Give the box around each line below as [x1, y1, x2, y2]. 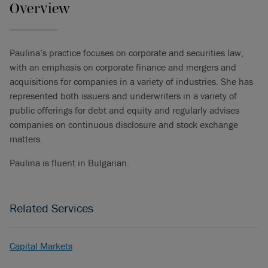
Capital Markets [10, 240, 72, 252]
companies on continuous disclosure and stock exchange [10, 118, 238, 130]
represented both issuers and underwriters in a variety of [10, 90, 237, 102]
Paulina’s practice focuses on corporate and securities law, [10, 47, 243, 59]
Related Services [10, 200, 93, 215]
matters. [10, 133, 42, 145]
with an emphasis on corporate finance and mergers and [10, 61, 236, 73]
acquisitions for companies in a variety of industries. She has [10, 75, 253, 87]
